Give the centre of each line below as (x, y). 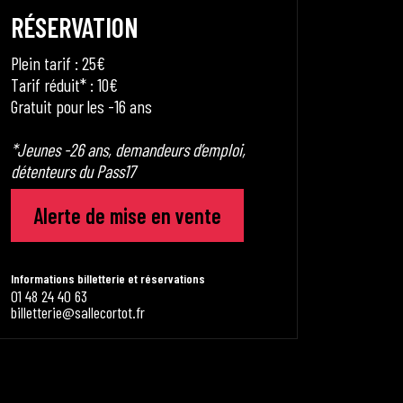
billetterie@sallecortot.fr (78, 312)
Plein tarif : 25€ (58, 63)
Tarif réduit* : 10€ (64, 85)
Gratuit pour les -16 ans (81, 106)
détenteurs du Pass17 (73, 171)
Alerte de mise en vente (127, 215)
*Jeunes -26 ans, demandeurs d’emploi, (128, 149)
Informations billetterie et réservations (108, 278)
